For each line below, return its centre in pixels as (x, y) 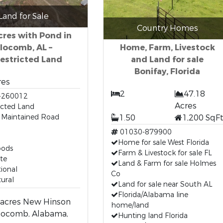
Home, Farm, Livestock (167, 48)
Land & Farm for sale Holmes (167, 164)
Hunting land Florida (153, 216)
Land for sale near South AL (165, 184)
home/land (130, 205)
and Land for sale (167, 59)
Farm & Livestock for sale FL (165, 153)
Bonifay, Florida (167, 71)
